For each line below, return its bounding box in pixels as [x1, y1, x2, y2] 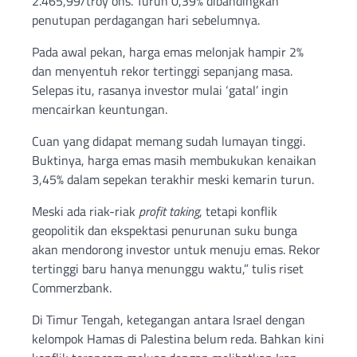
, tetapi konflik [199, 202, 277, 222]
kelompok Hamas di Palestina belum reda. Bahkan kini [32, 329, 324, 349]
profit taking [139, 202, 199, 222]
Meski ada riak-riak [32, 202, 139, 222]
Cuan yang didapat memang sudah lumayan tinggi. [32, 131, 305, 151]
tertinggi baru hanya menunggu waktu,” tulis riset [32, 259, 304, 279]
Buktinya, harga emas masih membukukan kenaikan [32, 151, 316, 171]
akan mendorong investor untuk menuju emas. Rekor [32, 240, 320, 260]
